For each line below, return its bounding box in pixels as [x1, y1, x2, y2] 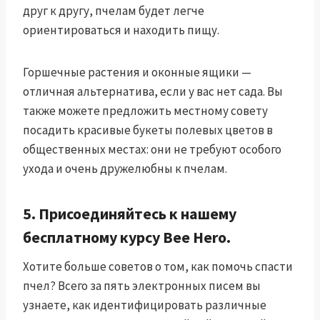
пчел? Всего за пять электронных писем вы [23, 277, 261, 294]
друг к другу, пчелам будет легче [23, 2, 204, 19]
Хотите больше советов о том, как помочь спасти [23, 258, 293, 274]
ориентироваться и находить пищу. [23, 21, 219, 38]
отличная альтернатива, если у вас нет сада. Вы [23, 83, 283, 99]
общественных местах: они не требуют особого [23, 141, 281, 157]
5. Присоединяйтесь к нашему [23, 203, 236, 224]
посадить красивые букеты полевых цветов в [23, 121, 273, 138]
